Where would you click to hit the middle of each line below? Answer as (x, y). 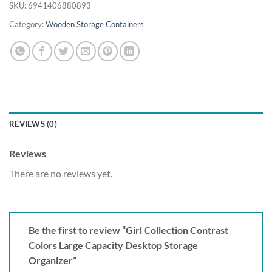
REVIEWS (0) (33, 124)
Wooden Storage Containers (95, 25)
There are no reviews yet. (61, 173)
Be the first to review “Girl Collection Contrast (128, 229)
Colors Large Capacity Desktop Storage (113, 245)
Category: (27, 25)
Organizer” (53, 260)
